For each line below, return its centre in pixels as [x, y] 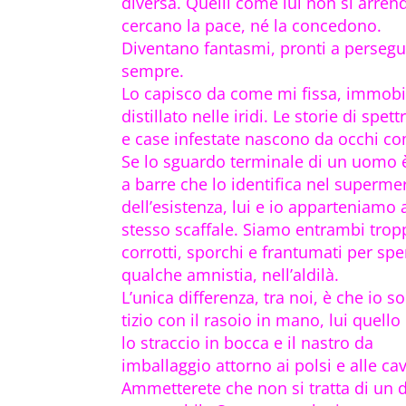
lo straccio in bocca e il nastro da [248, 343]
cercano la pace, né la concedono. [252, 26]
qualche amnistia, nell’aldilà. [231, 275]
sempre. [153, 71]
